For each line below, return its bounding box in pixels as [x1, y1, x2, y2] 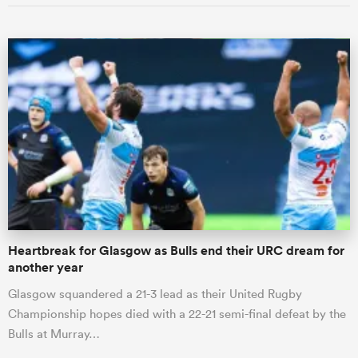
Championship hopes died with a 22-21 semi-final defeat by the [8, 306, 346, 322]
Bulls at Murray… [8, 326, 100, 342]
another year [8, 259, 83, 276]
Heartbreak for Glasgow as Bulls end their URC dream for [8, 242, 344, 260]
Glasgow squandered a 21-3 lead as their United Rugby [8, 286, 302, 302]
